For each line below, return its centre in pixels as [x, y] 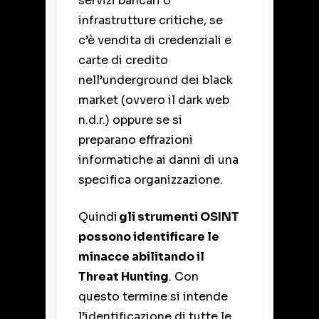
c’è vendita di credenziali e [155, 41]
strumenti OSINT [188, 217]
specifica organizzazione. [151, 180]
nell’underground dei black [156, 80]
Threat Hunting [124, 277]
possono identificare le [149, 237]
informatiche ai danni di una [158, 160]
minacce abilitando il [141, 257]
